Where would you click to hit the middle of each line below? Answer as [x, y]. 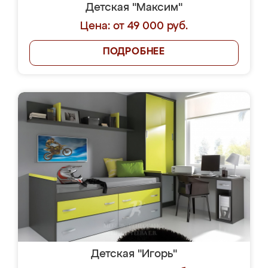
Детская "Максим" [134, 8]
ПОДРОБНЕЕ [134, 52]
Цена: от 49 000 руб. [134, 26]
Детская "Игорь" [134, 254]
